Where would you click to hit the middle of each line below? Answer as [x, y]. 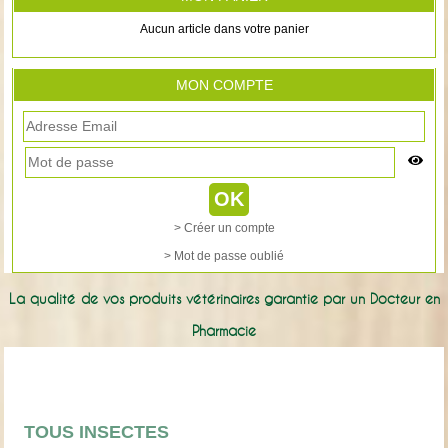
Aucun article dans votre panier [224, 29]
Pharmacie [224, 330]
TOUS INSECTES [97, 431]
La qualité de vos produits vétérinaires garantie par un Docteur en [224, 298]
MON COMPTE [224, 84]
